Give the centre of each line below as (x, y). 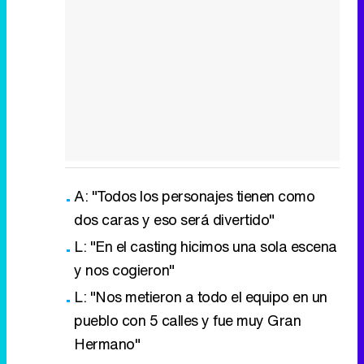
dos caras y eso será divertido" (174, 219)
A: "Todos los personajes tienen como (194, 195)
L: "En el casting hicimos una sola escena (206, 246)
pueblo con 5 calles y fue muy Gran (187, 320)
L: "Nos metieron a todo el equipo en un (201, 296)
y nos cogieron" (124, 269)
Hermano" (107, 343)
